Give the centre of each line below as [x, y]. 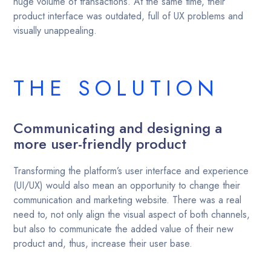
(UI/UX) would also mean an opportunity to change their [127, 185]
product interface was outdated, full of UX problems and [129, 16]
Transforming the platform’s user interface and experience [131, 171]
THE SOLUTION [116, 88]
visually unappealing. [55, 31]
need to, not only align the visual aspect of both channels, [132, 214]
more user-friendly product [100, 144]
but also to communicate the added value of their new [124, 229]
